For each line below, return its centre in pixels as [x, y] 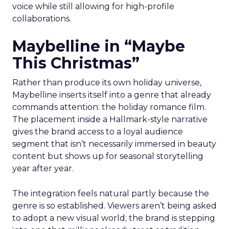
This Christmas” [76, 63]
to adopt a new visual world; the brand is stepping [114, 218]
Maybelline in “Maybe [99, 46]
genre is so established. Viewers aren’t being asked [114, 206]
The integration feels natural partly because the [111, 193]
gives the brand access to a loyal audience [98, 132]
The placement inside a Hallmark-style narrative [110, 119]
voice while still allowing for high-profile [93, 6]
